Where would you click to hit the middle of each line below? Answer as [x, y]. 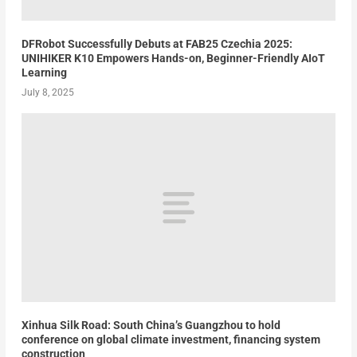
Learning [44, 73]
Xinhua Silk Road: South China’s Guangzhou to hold [151, 325]
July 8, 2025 [47, 93]
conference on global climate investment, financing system [171, 339]
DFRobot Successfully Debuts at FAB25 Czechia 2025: [157, 44]
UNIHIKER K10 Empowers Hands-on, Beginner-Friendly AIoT [173, 59]
